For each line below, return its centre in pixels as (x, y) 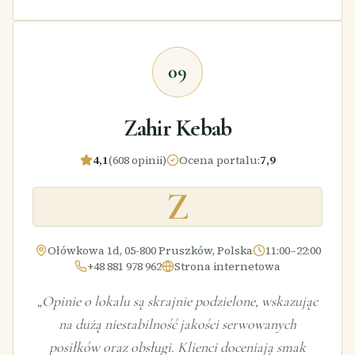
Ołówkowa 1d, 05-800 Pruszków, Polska (150, 250)
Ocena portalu (218, 160)
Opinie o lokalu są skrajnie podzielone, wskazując (180, 301)
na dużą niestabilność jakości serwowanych (177, 324)
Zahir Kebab (177, 128)
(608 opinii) (137, 160)
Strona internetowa (227, 266)
